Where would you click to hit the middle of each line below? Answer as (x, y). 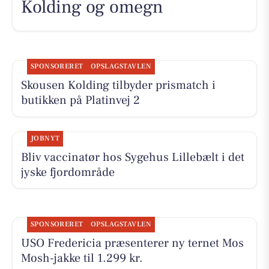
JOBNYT (45, 138)
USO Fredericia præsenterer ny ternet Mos (132, 243)
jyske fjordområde (68, 172)
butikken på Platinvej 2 (80, 101)
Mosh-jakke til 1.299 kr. (82, 258)
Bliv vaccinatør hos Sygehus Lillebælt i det (132, 157)
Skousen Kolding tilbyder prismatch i (118, 86)
